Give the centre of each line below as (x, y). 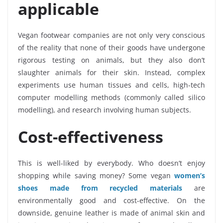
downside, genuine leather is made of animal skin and (111, 213)
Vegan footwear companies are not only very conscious (111, 35)
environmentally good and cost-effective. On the (111, 201)
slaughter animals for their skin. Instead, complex (111, 73)
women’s (190, 176)
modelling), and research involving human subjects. (105, 110)
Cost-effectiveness (91, 137)
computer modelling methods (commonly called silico (111, 98)
